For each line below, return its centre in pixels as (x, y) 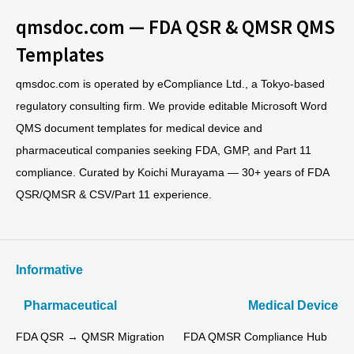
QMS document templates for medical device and (139, 128)
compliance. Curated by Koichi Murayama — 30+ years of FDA (172, 173)
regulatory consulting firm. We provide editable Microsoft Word (171, 106)
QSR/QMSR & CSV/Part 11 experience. (114, 195)
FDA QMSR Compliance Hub (255, 336)
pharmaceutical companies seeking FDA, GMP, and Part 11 (164, 151)
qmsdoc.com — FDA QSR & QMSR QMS (175, 26)
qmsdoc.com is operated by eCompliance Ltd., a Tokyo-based (170, 84)
